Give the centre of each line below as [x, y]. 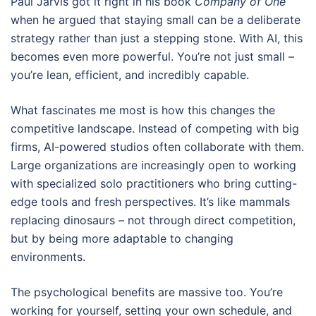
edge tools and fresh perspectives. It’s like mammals [150, 202]
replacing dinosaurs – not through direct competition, [153, 220]
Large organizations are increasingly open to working [153, 165]
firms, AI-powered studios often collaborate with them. [157, 147]
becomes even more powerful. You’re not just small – [152, 56]
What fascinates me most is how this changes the [143, 110]
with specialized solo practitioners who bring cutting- [154, 183]
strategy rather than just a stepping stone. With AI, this [157, 38]
